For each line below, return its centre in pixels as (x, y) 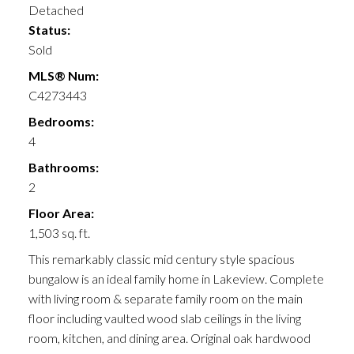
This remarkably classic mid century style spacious (161, 259)
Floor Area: (61, 213)
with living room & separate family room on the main (165, 299)
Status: (49, 30)
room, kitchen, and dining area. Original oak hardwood (169, 338)
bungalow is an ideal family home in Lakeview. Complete (176, 279)
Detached (56, 10)
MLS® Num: (63, 76)
